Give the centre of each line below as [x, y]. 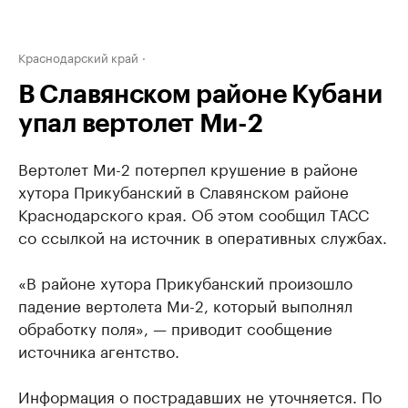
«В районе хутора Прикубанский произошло [185, 281]
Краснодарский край [78, 56]
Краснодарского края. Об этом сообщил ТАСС [194, 213]
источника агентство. [99, 350]
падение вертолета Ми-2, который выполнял [185, 304]
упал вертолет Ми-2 [141, 124]
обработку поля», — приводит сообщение [175, 327]
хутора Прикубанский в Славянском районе [184, 190]
